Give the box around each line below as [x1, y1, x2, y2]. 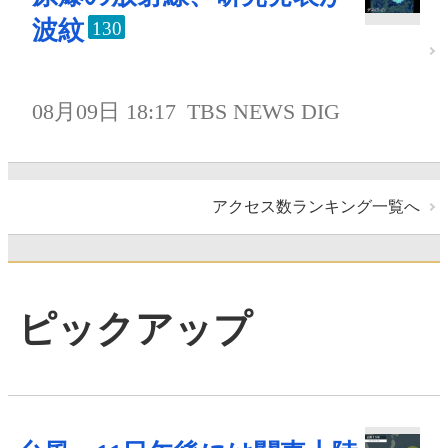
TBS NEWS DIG [187, 98, 341, 124]
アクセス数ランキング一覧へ [212, 198, 420, 216]
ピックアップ [18, 307, 252, 350]
